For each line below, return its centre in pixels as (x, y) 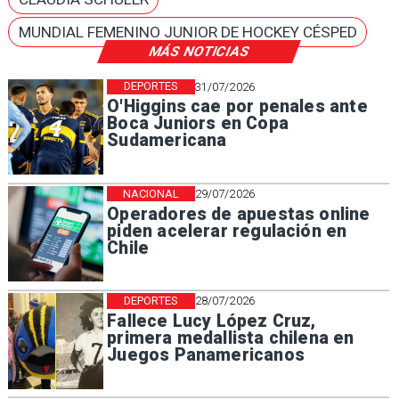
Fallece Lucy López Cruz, (212, 321)
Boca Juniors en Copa (198, 124)
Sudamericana (167, 141)
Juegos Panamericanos (206, 354)
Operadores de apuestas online (239, 214)
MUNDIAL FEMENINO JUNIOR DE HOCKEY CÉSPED (187, 32)
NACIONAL (151, 193)
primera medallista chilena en (231, 338)
